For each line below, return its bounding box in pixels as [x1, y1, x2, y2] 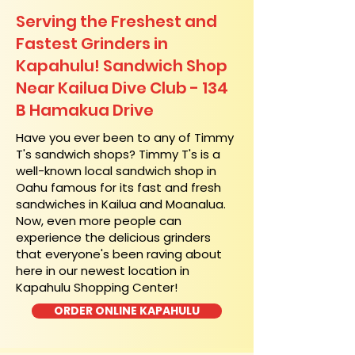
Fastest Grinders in [16, 32, 168, 55]
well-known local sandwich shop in [16, 162, 216, 179]
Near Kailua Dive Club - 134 [16, 77, 228, 99]
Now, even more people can [16, 212, 181, 229]
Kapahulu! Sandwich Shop [16, 55, 227, 77]
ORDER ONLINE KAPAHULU [54, 303, 200, 319]
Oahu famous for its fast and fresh [16, 179, 221, 196]
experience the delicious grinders [16, 229, 211, 246]
